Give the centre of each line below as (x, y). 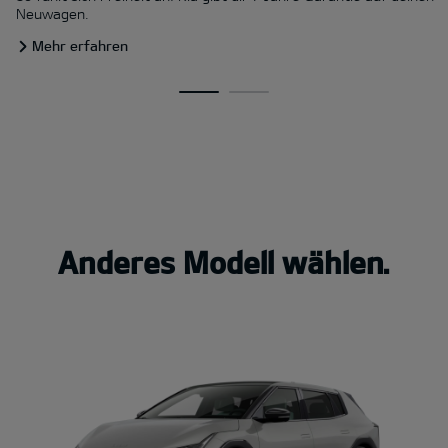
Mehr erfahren (80, 46)
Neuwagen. (52, 14)
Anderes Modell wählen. (224, 262)
